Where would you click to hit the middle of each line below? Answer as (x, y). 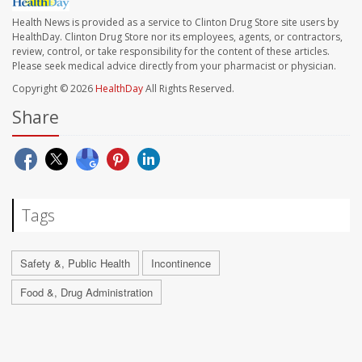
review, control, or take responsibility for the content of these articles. (171, 51)
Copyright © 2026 (54, 88)
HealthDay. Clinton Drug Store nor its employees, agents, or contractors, (177, 36)
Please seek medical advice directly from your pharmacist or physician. (174, 65)
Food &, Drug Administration (86, 292)
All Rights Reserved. (189, 88)
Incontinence (181, 263)
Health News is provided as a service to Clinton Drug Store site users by (175, 22)
